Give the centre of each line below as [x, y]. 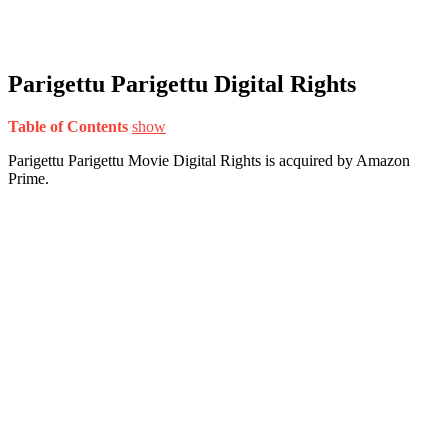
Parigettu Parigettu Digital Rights [182, 83]
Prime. [28, 178]
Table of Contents [68, 126]
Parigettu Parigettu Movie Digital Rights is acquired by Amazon [209, 160]
